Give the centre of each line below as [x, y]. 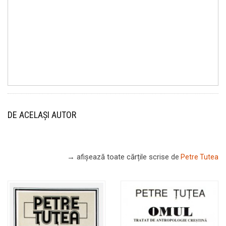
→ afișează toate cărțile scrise [119, 157]
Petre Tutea [200, 157]
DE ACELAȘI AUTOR [42, 115]
